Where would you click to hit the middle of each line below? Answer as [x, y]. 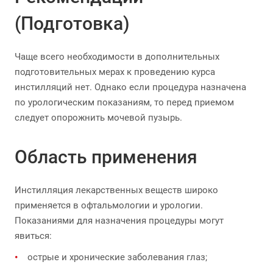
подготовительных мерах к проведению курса [115, 72]
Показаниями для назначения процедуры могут [119, 221]
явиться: [33, 236]
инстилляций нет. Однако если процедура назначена [130, 87]
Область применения [106, 157]
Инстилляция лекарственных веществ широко [116, 190]
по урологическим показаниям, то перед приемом [124, 102]
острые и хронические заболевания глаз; [117, 257]
